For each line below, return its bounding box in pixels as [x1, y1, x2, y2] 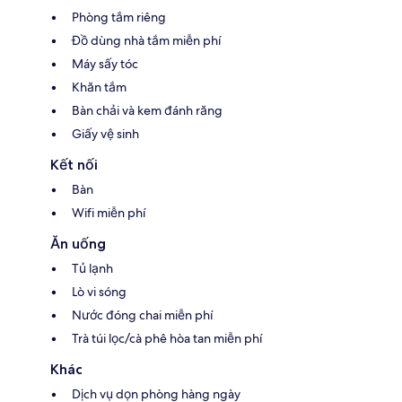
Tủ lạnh [72, 259, 113, 276]
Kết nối [50, 155, 98, 173]
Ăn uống [50, 234, 106, 252]
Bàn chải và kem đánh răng [72, 101, 223, 118]
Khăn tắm [72, 78, 127, 95]
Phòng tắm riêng [72, 8, 166, 25]
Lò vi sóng [72, 283, 127, 300]
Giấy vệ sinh [72, 125, 139, 142]
